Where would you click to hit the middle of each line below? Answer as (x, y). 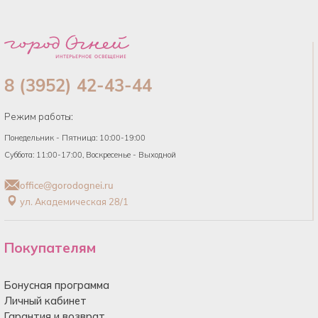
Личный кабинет (45, 301)
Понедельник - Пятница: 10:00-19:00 (75, 137)
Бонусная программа (57, 285)
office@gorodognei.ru (67, 186)
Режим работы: (39, 116)
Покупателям (50, 247)
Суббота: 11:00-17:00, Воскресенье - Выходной (90, 154)
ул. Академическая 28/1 (74, 202)
